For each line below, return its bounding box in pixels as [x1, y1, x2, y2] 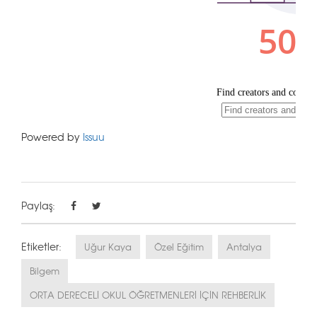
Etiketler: [21, 239, 62, 253]
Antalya [226, 240, 262, 253]
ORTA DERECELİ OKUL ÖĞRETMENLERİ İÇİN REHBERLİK [30, 288, 266, 301]
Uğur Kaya [84, 240, 132, 253]
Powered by [21, 129, 83, 144]
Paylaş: [21, 198, 55, 212]
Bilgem [30, 264, 59, 277]
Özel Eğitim [154, 240, 204, 253]
